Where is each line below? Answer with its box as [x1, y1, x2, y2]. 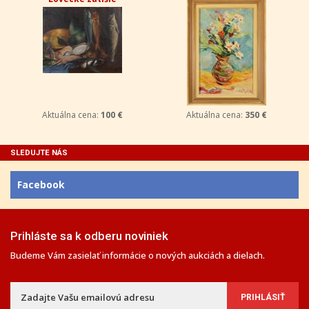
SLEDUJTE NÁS [10, 148, 68, 157]
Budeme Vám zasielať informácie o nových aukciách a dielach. [10, 249, 265, 261]
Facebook [17, 178, 65, 191]
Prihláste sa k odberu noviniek [10, 229, 168, 243]
